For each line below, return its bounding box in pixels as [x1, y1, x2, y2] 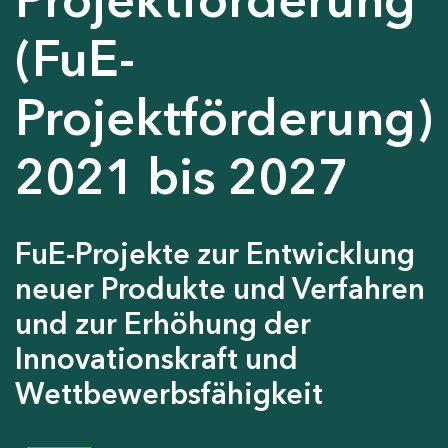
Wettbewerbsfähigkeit [15, 375, 323, 411]
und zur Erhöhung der [15, 305, 311, 341]
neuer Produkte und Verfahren [15, 270, 425, 306]
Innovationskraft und [15, 340, 298, 376]
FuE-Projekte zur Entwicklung [15, 235, 415, 271]
